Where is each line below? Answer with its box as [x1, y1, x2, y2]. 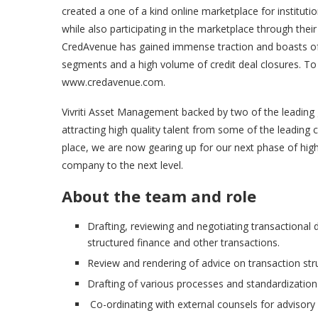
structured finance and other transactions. [87, 236, 280, 250]
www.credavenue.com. [62, 75, 165, 89]
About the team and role [62, 185, 256, 207]
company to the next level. [62, 158, 183, 172]
